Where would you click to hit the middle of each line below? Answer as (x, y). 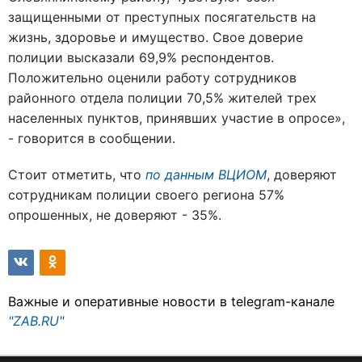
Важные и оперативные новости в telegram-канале (171, 301)
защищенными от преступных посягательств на (162, 17)
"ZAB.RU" (36, 320)
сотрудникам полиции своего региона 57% (146, 194)
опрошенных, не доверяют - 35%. (115, 215)
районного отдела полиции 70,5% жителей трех (162, 97)
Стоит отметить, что (77, 174)
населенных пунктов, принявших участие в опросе (171, 118)
